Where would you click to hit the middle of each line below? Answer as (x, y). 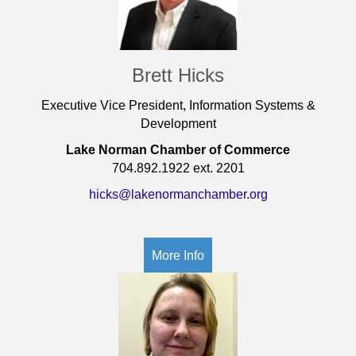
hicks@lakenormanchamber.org (178, 194)
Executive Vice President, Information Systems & (178, 105)
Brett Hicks (178, 75)
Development (178, 123)
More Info (178, 256)
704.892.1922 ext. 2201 (178, 168)
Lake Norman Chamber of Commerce (178, 149)
